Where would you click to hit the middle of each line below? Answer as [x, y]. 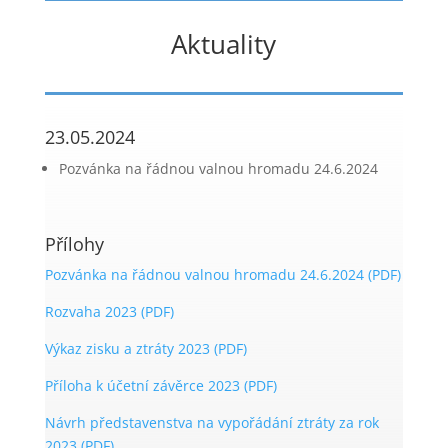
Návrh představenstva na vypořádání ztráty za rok [211, 422]
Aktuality [224, 44]
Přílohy [74, 244]
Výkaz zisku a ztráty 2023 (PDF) [145, 348]
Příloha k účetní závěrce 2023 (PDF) [160, 385]
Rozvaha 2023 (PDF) [109, 311]
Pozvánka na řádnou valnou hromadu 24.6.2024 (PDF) [222, 274]
